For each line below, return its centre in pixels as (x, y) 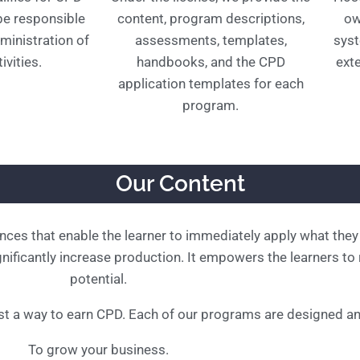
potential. (98, 279)
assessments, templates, (211, 40)
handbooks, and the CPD (211, 62)
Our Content (180, 184)
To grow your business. (98, 350)
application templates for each (211, 84)
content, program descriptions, (211, 18)
